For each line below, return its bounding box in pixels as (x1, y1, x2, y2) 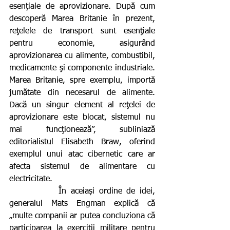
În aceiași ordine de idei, (9, 187, 59, 196)
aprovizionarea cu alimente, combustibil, (9, 51, 155, 60)
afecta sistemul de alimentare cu (9, 162, 155, 171)
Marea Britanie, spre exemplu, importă (9, 76, 155, 85)
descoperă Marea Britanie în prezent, (9, 14, 155, 23)
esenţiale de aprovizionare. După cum (9, 2, 155, 11)
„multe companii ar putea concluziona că (9, 212, 155, 220)
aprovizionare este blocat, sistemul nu (9, 113, 155, 122)
